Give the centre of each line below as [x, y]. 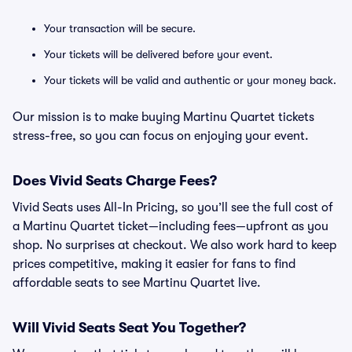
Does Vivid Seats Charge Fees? [115, 181]
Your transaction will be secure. [120, 28]
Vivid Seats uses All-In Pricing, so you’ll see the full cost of [173, 207]
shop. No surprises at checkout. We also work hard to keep [174, 245]
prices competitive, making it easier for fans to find [154, 264]
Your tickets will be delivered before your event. [158, 54]
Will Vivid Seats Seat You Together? [129, 328]
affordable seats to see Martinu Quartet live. [137, 283]
